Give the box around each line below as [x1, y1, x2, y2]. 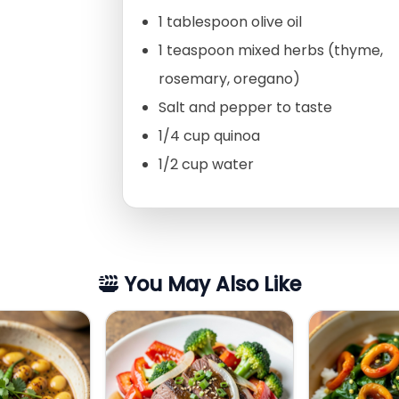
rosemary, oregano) [159, 69, 300, 90]
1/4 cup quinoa [159, 126, 260, 147]
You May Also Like [118, 270, 301, 299]
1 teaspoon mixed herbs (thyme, [159, 40, 383, 61]
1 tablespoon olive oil [159, 12, 302, 33]
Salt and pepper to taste [159, 97, 332, 118]
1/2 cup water [159, 154, 254, 175]
